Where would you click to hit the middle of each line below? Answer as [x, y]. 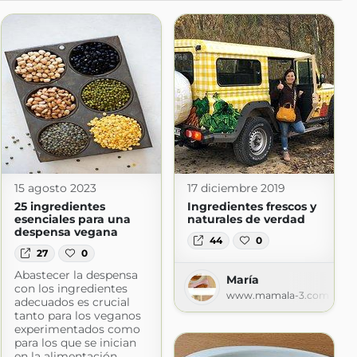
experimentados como [77, 330]
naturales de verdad [246, 219]
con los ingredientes [71, 289]
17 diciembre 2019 [236, 188]
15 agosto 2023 [55, 188]
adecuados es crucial [72, 302]
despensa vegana [66, 232]
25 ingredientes [59, 206]
